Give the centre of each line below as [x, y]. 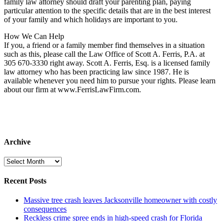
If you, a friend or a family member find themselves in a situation [104, 45]
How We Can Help [34, 37]
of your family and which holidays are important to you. [91, 20]
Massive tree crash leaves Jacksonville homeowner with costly [120, 200]
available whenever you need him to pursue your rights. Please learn [110, 81]
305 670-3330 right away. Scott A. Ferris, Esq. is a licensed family [107, 63]
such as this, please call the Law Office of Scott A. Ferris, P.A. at [104, 54]
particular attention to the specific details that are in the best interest [107, 11]
